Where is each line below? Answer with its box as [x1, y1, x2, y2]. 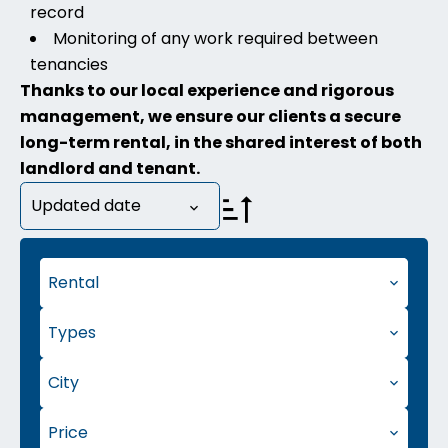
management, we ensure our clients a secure [20, 105, 401, 128]
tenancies [30, 53, 108, 76]
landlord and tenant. [20, 157, 200, 180]
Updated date [31, 194, 141, 217]
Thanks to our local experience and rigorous [20, 79, 394, 102]
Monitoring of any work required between [53, 27, 378, 50]
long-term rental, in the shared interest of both [20, 131, 422, 154]
